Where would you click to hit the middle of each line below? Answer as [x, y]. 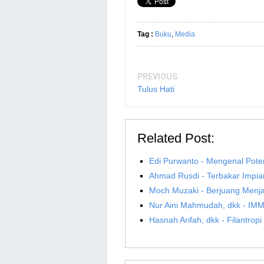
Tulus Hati [156, 89]
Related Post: [176, 138]
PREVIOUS [157, 76]
